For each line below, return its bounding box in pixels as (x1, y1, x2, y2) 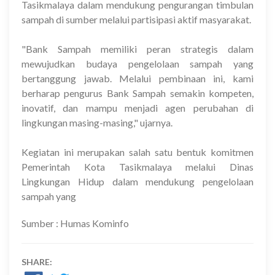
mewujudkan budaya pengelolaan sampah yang (21, 58, 254, 70)
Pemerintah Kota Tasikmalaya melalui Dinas (21, 161, 254, 173)
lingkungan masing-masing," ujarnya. (21, 117, 172, 129)
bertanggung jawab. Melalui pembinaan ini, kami (21, 72, 254, 85)
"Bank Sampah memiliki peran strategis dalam (21, 43, 254, 55)
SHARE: (21, 257, 52, 268)
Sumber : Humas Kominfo (21, 217, 129, 230)
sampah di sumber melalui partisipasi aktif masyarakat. (21, 14, 251, 26)
